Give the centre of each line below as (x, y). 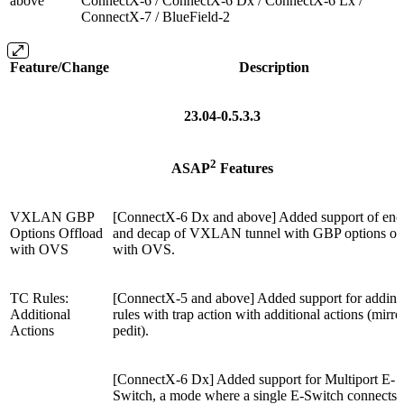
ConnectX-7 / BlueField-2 (156, 16)
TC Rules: (39, 298)
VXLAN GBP (52, 216)
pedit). (133, 330)
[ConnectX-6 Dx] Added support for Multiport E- (254, 379)
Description (274, 67)
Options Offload (56, 233)
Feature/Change (60, 67)
